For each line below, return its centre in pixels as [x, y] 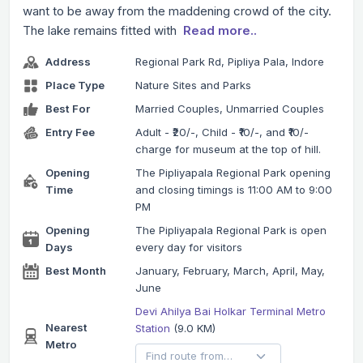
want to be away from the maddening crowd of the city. [177, 11]
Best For [68, 109]
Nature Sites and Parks [193, 85]
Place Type [75, 85]
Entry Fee [70, 132]
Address [68, 62]
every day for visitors [188, 248]
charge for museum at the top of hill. [228, 149]
